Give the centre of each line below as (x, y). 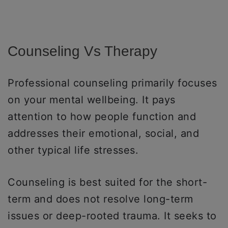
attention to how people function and (102, 117)
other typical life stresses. (73, 150)
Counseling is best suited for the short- (107, 182)
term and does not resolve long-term (101, 199)
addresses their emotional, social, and (103, 133)
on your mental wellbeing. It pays (92, 100)
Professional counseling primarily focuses (112, 83)
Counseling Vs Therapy (82, 51)
